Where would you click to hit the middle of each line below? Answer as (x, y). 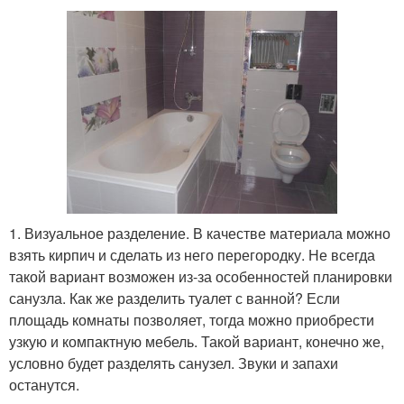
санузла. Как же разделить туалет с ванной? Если (174, 298)
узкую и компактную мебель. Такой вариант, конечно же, (197, 342)
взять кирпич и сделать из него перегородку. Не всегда (192, 255)
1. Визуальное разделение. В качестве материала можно (200, 234)
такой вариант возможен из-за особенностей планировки (201, 277)
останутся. (44, 385)
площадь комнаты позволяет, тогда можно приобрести (192, 320)
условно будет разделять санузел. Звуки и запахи (174, 363)
